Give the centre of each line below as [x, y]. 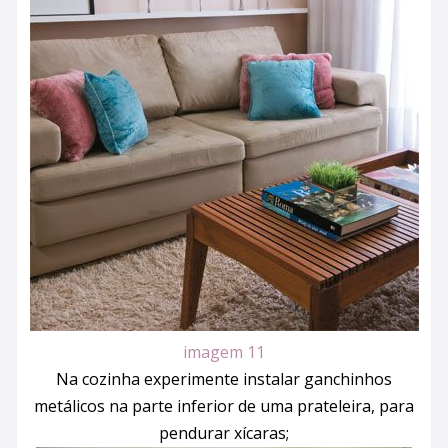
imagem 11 [224, 352]
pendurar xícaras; [224, 433]
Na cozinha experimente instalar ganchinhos [224, 379]
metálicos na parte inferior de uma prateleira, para [224, 406]
